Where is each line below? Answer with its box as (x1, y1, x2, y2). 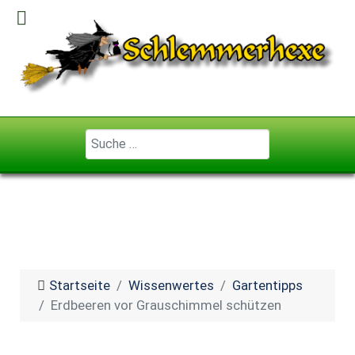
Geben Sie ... (85, 129, 156, 146)
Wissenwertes (128, 277, 214, 293)
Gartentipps (232, 277, 303, 293)
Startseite (49, 277, 110, 293)
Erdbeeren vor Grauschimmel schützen (51, 296, 281, 313)
